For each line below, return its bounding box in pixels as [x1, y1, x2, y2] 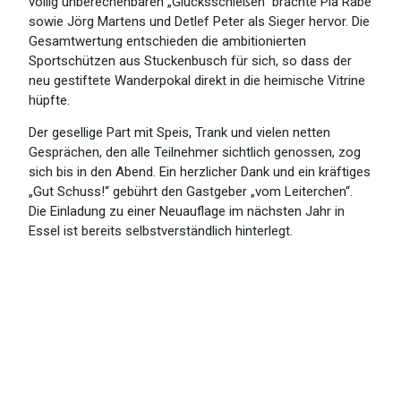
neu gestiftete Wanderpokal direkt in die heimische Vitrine [29, 72, 365, 89]
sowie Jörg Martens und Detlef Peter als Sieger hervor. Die [29, 13, 370, 30]
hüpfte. [29, 91, 70, 108]
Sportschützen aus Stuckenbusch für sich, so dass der [29, 52, 352, 69]
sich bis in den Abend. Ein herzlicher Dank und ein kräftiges [29, 164, 371, 181]
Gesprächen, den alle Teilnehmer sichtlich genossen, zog [29, 144, 361, 161]
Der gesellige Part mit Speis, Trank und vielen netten [29, 124, 330, 141]
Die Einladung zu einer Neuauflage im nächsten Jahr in [29, 203, 345, 220]
